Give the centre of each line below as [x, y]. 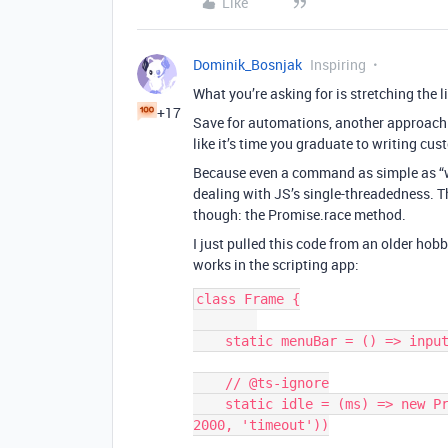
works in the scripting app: [276, 264]
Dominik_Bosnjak [247, 64]
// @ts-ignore [209, 383]
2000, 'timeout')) [261, 425]
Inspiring [338, 64]
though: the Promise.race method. [299, 214]
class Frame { [248, 299]
